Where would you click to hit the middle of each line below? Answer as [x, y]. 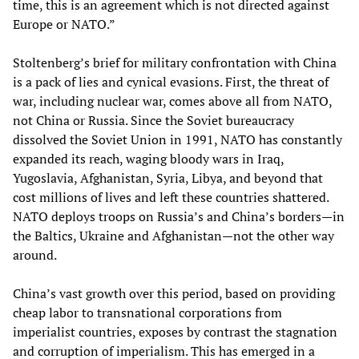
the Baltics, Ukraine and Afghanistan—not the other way [173, 236]
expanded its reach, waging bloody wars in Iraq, [148, 159]
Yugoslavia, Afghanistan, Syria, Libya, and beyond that [168, 178]
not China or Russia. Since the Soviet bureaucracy [153, 121]
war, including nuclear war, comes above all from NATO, [172, 101]
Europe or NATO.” [64, 24]
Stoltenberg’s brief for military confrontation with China [175, 63]
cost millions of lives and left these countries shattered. [171, 198]
